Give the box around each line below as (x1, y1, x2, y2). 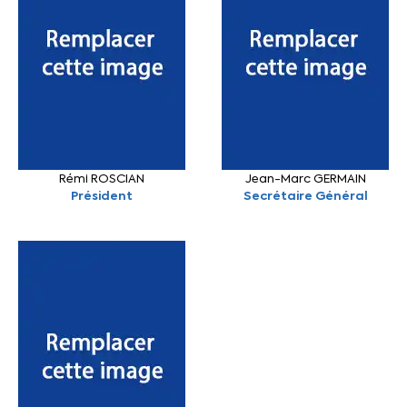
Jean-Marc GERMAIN (244, 171, 366, 186)
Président (71, 187, 133, 204)
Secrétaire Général (243, 187, 368, 204)
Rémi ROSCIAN (59, 171, 144, 186)
